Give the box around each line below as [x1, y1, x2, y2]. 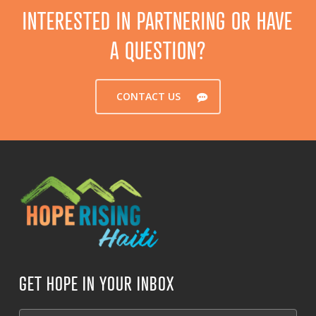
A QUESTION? [109, 35, 206, 66]
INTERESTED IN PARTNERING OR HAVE [23, 6, 293, 36]
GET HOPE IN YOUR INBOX [18, 271, 174, 296]
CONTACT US [116, 90, 181, 104]
